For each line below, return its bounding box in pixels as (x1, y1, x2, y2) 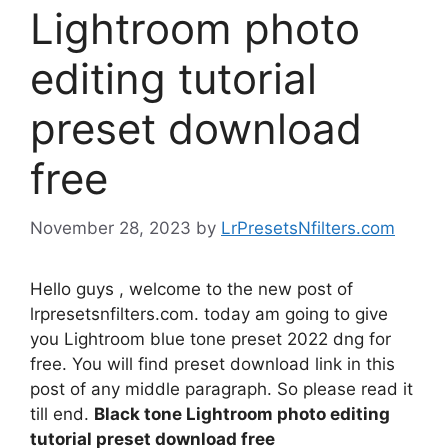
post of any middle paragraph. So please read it (30, 378, 413, 399)
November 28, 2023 (30, 217, 191, 238)
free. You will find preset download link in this (30, 353, 395, 374)
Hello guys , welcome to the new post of (30, 278, 353, 299)
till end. (30, 403, 94, 424)
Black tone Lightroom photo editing (94, 403, 390, 424)
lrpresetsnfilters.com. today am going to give (30, 303, 388, 324)
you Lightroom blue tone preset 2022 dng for (30, 328, 391, 349)
